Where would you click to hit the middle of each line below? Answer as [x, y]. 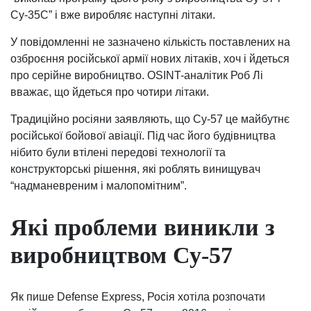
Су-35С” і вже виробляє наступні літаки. [113, 15]
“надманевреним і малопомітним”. [99, 185]
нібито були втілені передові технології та [118, 152]
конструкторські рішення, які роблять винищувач [135, 169]
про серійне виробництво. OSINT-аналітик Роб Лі [137, 75]
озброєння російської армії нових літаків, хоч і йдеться [150, 58]
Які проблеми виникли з [143, 227]
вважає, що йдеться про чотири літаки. [110, 92]
